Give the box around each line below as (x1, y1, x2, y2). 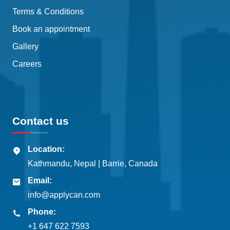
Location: (28, 145, 65, 154)
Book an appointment (12, 25, 90, 34)
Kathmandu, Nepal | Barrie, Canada (28, 159, 158, 168)
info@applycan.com (28, 190, 100, 200)
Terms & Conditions (12, 7, 84, 16)
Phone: (28, 207, 56, 217)
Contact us (12, 115, 69, 127)
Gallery (12, 42, 39, 51)
